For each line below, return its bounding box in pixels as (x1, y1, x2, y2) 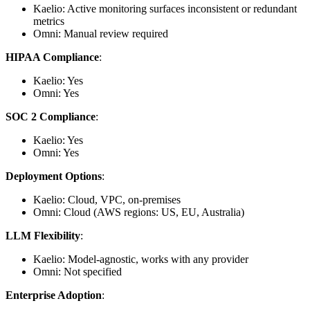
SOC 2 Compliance (6, 110, 95, 122)
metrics (33, 15, 64, 27)
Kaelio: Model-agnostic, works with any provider (33, 253, 248, 265)
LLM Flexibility (6, 229, 80, 241)
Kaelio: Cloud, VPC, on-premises (33, 193, 181, 206)
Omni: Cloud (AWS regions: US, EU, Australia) (33, 206, 244, 218)
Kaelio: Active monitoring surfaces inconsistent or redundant (33, 2, 297, 15)
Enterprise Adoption (6, 289, 102, 301)
